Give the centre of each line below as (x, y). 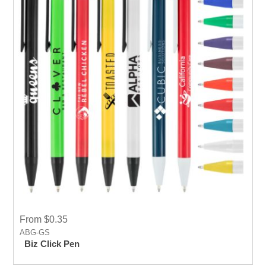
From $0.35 (44, 220)
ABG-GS (35, 233)
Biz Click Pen (52, 244)
